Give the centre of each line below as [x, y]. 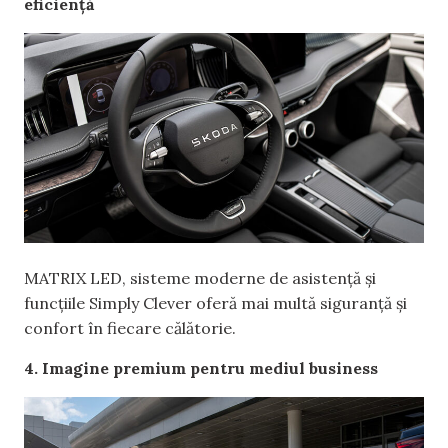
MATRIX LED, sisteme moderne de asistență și [200, 278]
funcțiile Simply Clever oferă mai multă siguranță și [215, 303]
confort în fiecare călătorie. [130, 328]
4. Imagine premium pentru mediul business [201, 367]
